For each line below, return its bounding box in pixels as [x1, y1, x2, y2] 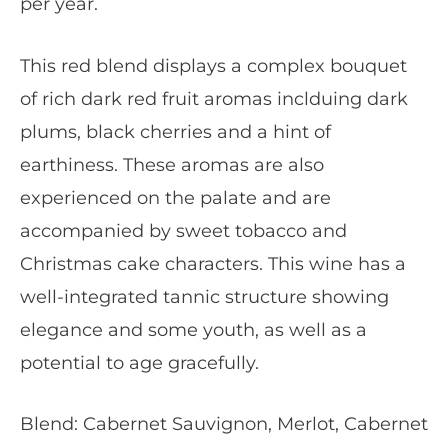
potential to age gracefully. [20, 351, 259, 374]
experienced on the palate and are [20, 186, 331, 209]
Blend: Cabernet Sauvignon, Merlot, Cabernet [20, 413, 428, 436]
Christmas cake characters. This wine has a [20, 252, 406, 275]
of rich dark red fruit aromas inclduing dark [20, 87, 408, 110]
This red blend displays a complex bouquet [20, 54, 407, 77]
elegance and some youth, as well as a [20, 318, 367, 341]
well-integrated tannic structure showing [20, 285, 389, 308]
